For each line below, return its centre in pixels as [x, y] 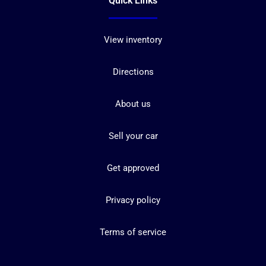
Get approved [133, 168]
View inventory [133, 39]
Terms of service [133, 232]
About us [133, 104]
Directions [133, 72]
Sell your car [133, 136]
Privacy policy [133, 200]
